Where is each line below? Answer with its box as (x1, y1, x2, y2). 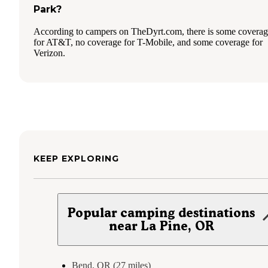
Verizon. (33, 47, 65, 58)
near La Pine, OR (108, 218, 214, 233)
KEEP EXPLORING (33, 153, 119, 164)
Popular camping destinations (68, 205, 255, 220)
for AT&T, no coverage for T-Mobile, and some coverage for (33, 36, 263, 47)
